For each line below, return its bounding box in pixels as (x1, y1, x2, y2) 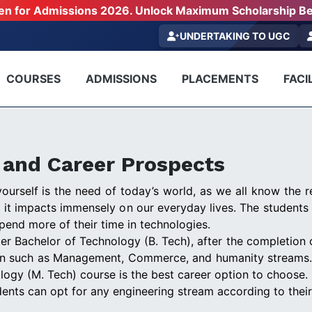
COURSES (6, 71, 61, 86)
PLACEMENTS (181, 71, 258, 86)
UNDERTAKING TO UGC (180, 30, 290, 42)
